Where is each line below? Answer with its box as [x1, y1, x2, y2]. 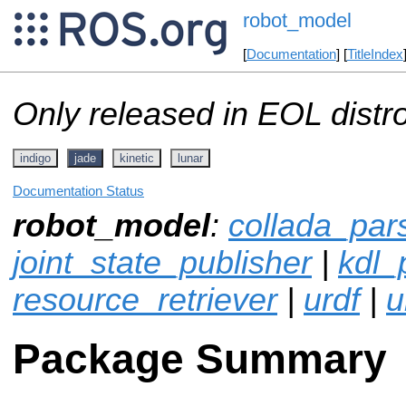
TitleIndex [346, 47, 403, 63]
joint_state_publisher [13, 244, 312, 281]
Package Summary [13, 336, 387, 383]
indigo [20, 150, 51, 165]
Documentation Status [13, 183, 144, 198]
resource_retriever [13, 281, 277, 318]
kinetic [120, 150, 154, 165]
